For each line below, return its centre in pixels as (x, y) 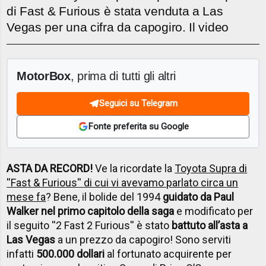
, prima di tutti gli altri (123, 75)
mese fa (26, 197)
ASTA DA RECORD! (50, 169)
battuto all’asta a (210, 226)
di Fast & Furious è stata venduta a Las (115, 11)
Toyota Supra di (211, 169)
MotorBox (44, 75)
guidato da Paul (199, 197)
